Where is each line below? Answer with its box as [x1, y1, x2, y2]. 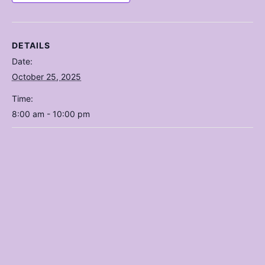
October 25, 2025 [12, 72, 81, 82]
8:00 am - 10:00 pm [12, 109, 90, 119]
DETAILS [12, 40, 50, 51]
